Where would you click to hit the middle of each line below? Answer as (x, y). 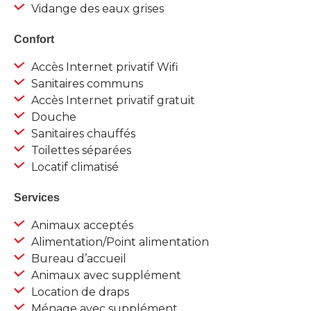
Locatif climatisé (74, 167)
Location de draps (79, 292)
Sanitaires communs (86, 84)
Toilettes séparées (80, 151)
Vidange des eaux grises (96, 9)
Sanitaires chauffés (82, 134)
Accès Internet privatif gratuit (112, 101)
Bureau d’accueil (77, 259)
